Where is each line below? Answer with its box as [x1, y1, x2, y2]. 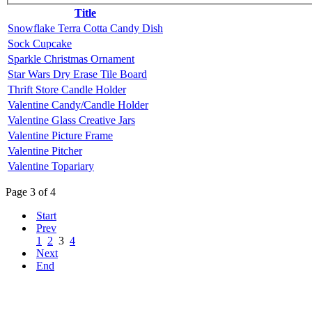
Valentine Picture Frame [8, 129, 113, 141]
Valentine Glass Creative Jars [8, 114, 135, 126]
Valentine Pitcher [8, 144, 82, 157]
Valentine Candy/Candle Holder [8, 98, 148, 111]
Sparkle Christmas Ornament [8, 52, 134, 65]
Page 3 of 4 [6, 185, 56, 198]
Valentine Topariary [8, 159, 94, 172]
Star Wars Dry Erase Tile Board [8, 68, 147, 80]
